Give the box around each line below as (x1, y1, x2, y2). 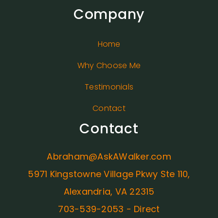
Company (73, 4, 145, 24)
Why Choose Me (77, 59, 141, 71)
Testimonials (85, 81, 133, 92)
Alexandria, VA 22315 (63, 185, 155, 198)
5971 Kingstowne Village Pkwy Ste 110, (28, 167, 190, 180)
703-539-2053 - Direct (58, 202, 160, 215)
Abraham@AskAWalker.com (47, 150, 171, 163)
